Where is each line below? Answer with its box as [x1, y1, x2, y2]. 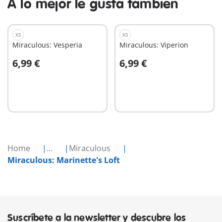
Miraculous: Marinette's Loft [7, 155, 120, 166]
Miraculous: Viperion [119, 40, 188, 50]
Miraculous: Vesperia [12, 40, 82, 50]
